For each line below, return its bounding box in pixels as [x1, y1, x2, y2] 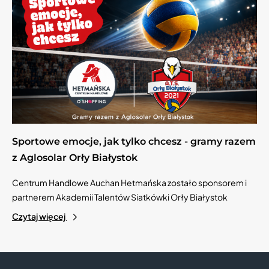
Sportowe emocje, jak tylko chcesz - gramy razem [12, 136, 256, 148]
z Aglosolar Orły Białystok [12, 152, 138, 164]
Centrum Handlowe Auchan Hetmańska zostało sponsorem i [12, 177, 247, 189]
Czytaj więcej [12, 211, 67, 222]
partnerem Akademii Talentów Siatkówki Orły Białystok [12, 192, 228, 203]
